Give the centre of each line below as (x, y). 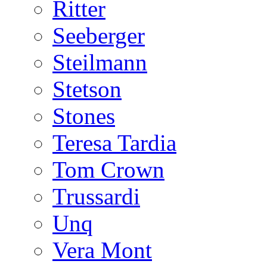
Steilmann (100, 62)
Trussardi (96, 196)
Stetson (87, 89)
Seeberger (99, 35)
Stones (84, 116)
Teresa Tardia (114, 143)
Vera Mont (102, 250)
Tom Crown (108, 170)
